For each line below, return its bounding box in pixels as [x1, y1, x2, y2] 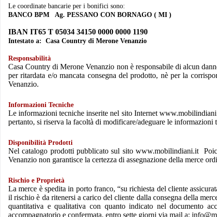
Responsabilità [8, 55, 51, 62]
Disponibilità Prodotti [8, 139, 73, 147]
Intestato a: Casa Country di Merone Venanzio [8, 37, 147, 45]
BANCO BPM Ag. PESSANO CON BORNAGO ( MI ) [8, 11, 171, 19]
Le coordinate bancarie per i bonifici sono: [8, 2, 125, 10]
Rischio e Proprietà [8, 177, 64, 185]
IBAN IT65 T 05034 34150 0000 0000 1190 [8, 28, 148, 36]
